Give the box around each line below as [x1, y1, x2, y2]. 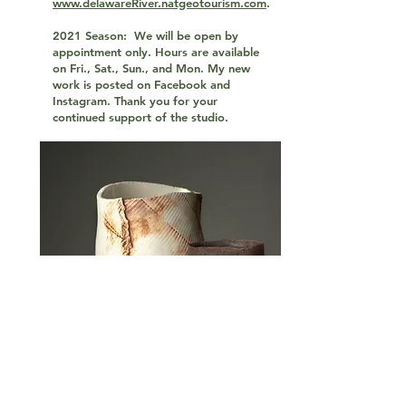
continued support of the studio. [53, 110, 228, 124]
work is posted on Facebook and [53, 77, 230, 92]
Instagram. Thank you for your [53, 93, 217, 108]
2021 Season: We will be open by [53, 28, 238, 43]
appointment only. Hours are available [53, 44, 259, 59]
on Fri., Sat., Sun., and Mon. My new [53, 61, 250, 75]
